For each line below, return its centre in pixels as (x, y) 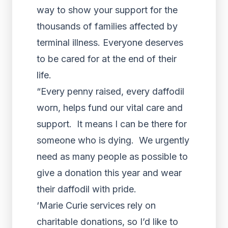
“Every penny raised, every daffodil (110, 91)
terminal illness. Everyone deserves (110, 42)
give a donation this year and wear (109, 173)
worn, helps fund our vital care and (110, 108)
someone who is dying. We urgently (113, 140)
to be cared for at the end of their (107, 59)
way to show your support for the (107, 10)
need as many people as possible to (112, 156)
